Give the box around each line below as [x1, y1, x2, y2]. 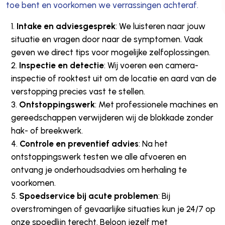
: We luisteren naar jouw [115, 21, 205, 31]
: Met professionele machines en [94, 99, 218, 109]
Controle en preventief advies [19, 138, 139, 149]
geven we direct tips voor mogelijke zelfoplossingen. [11, 47, 210, 57]
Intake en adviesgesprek [16, 21, 116, 31]
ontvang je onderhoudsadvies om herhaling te [11, 164, 187, 175]
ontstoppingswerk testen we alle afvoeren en [11, 151, 186, 162]
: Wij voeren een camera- [103, 60, 198, 70]
